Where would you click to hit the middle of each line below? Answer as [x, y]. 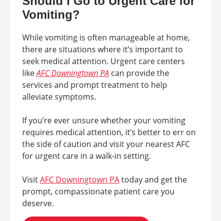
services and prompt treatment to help [95, 85]
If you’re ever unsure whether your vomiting [104, 121]
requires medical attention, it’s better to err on [109, 132]
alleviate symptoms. [59, 97]
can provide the [139, 73]
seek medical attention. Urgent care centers [104, 61]
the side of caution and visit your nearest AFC [106, 144]
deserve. [38, 203]
